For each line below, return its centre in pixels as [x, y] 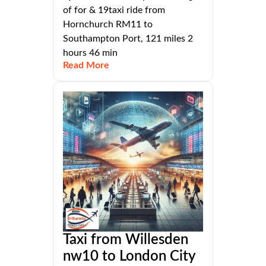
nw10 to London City [129, 257]
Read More [86, 66]
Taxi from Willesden [126, 240]
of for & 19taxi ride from [114, 10]
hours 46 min [90, 53]
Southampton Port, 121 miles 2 [128, 39]
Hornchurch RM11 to [108, 25]
